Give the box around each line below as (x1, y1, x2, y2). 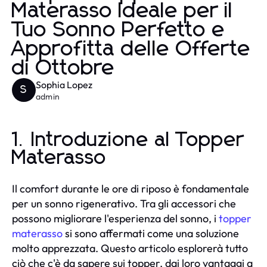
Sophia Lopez (36, 78, 92, 91)
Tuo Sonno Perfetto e (12, 19, 225, 41)
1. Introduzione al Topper (12, 129, 244, 150)
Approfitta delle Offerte (12, 38, 251, 60)
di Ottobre (12, 57, 115, 79)
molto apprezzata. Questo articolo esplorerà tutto (12, 241, 248, 255)
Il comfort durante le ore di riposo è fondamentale (12, 181, 249, 195)
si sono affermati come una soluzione (63, 226, 239, 240)
